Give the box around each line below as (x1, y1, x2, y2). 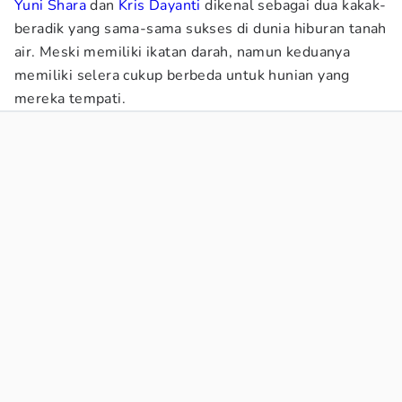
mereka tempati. (14, 89, 130, 109)
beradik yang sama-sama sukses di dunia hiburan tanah (14, 19, 387, 39)
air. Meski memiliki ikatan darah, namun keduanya (14, 42, 351, 62)
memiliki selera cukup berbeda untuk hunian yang (14, 66, 350, 85)
